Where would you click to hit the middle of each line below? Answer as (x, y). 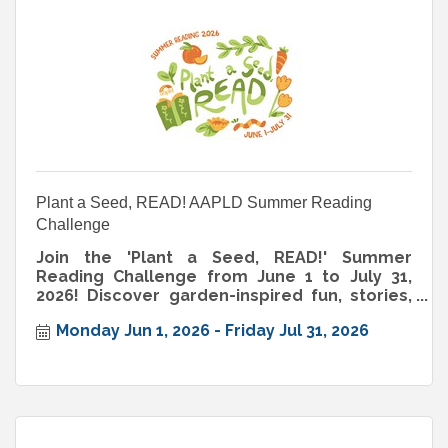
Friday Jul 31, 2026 (297, 331)
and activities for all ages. (142, 314)
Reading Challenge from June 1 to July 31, (224, 276)
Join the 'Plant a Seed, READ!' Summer (224, 257)
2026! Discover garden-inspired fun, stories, (224, 295)
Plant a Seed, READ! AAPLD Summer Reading (204, 202)
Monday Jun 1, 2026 (133, 331)
